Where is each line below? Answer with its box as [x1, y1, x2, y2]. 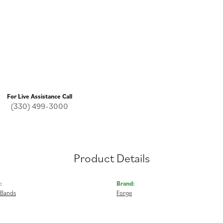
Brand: [116, 179, 135, 188]
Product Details [73, 149, 150, 166]
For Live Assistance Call [6, 92, 72, 101]
